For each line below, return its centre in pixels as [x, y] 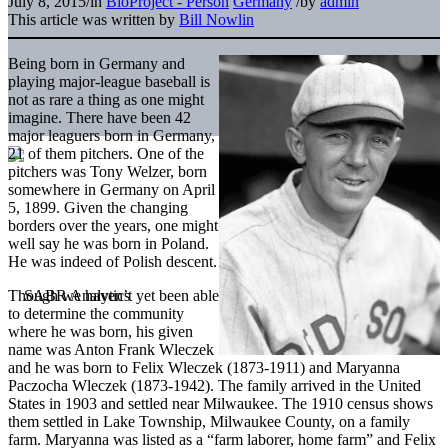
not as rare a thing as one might [106, 99]
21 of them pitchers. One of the [106, 153]
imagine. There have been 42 [99, 117]
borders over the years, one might [113, 225]
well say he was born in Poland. [108, 243]
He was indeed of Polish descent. [112, 261]
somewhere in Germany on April [111, 189]
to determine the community [96, 313]
